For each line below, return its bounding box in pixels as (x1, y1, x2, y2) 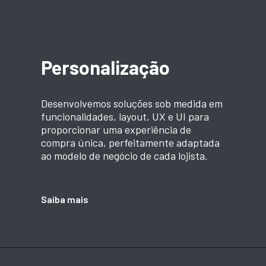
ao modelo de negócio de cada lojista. (40, 148, 208, 162)
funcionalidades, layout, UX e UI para (40, 109, 209, 123)
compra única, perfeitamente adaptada (40, 135, 220, 149)
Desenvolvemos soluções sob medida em (40, 96, 223, 110)
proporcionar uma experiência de (40, 122, 191, 136)
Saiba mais (40, 193, 88, 205)
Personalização (40, 55, 170, 78)
